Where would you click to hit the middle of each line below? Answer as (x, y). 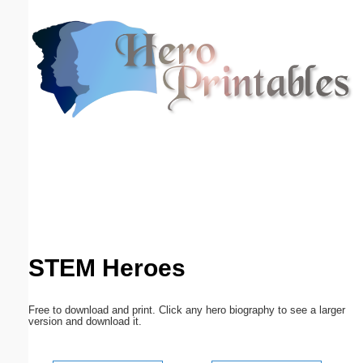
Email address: (57, 67)
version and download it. (85, 321)
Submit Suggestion (97, 223)
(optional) (132, 67)
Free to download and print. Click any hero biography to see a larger (187, 310)
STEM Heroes (107, 268)
